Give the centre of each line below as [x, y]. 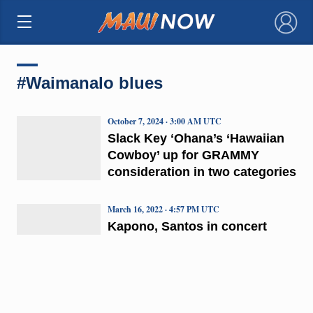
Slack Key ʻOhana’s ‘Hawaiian [196, 138]
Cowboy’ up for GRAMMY [183, 155]
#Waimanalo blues [89, 82]
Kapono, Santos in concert [187, 226]
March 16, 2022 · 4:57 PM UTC [163, 209]
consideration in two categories [202, 172]
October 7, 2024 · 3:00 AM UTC [164, 121]
